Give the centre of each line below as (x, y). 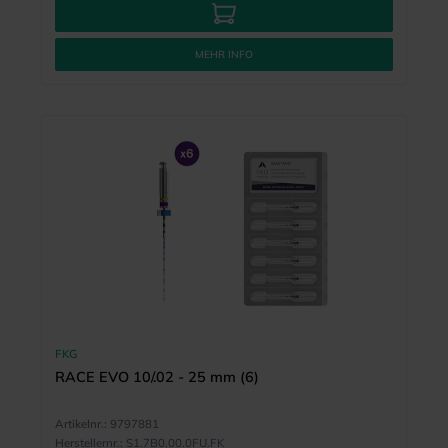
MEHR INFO (224, 55)
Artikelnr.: (80, 423)
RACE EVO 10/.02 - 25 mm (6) (156, 376)
